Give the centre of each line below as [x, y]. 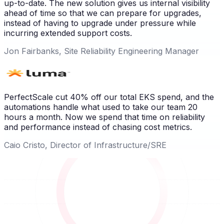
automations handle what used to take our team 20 [101, 107]
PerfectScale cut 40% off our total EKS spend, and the [109, 97]
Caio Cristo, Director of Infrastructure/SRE [85, 145]
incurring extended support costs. [68, 33]
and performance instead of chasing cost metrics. [98, 127]
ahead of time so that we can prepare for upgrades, [103, 13]
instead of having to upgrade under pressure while [100, 23]
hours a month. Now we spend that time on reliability [104, 117]
